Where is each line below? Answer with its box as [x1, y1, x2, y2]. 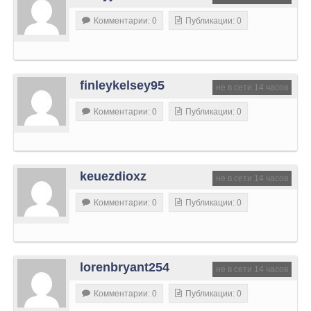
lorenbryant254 [80, 260, 169, 274]
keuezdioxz [80, 169, 146, 183]
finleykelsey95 [80, 78, 165, 92]
